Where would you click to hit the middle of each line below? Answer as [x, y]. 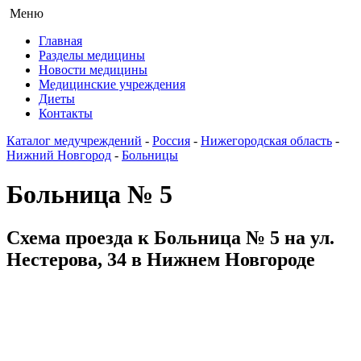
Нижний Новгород [59, 155]
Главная [60, 41]
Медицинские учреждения [112, 84]
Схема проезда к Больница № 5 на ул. [170, 237]
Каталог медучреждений [74, 141]
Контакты [66, 113]
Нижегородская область [266, 141]
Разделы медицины [92, 55]
